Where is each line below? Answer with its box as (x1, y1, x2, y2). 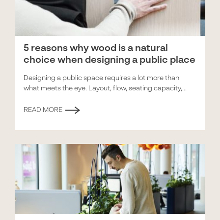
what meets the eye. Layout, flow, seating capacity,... (24, 84, 187, 92)
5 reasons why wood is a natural (24, 43, 168, 53)
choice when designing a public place (24, 55, 196, 65)
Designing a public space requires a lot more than (24, 74, 180, 82)
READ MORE (24, 107, 63, 114)
